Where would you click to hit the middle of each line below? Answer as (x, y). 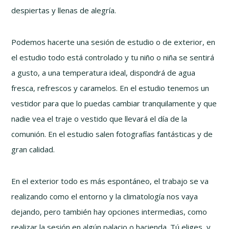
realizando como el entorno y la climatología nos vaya (105, 196)
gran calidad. (33, 149)
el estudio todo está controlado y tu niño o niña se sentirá (113, 57)
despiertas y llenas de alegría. (64, 10)
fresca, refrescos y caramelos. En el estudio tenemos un (110, 88)
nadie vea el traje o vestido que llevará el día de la (99, 118)
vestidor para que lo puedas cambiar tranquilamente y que (114, 103)
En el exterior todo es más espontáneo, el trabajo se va (110, 181)
